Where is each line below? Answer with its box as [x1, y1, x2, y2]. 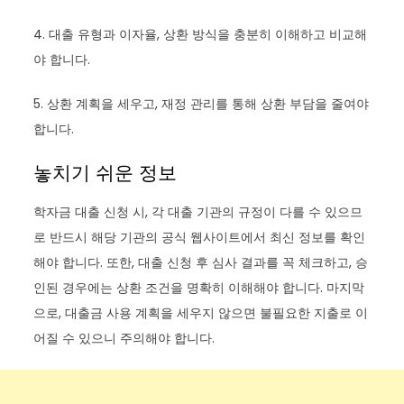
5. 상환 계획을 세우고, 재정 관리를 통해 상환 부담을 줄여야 [33, 94, 370, 113]
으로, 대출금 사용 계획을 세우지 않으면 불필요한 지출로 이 [33, 303, 369, 322]
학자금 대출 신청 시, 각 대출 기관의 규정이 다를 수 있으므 [33, 202, 363, 221]
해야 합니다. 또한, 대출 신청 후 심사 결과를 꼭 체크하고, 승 [33, 252, 369, 271]
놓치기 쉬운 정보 [33, 159, 178, 186]
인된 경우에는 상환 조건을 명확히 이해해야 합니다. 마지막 [33, 278, 365, 297]
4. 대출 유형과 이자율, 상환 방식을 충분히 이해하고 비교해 [33, 24, 368, 43]
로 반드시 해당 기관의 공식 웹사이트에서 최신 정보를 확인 [33, 227, 366, 246]
